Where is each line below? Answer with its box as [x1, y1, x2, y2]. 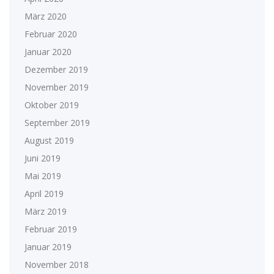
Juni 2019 [24, 152, 61, 164]
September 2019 [24, 116, 90, 128]
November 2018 [24, 258, 89, 270]
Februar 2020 [24, 28, 77, 40]
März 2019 [24, 205, 67, 217]
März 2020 [24, 10, 67, 22]
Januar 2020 [24, 45, 72, 57]
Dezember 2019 [24, 63, 88, 75]
